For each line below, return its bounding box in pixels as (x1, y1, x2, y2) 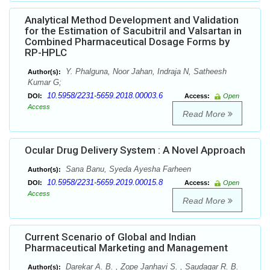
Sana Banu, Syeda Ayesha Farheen (63, 165, 191, 174)
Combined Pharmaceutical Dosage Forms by (25, 36, 230, 48)
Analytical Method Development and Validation (25, 14, 239, 27)
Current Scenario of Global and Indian (25, 231, 196, 243)
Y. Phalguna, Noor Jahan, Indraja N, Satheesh (63, 67, 227, 77)
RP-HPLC (25, 46, 67, 59)
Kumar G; (28, 78, 61, 87)
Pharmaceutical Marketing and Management (25, 242, 228, 254)
